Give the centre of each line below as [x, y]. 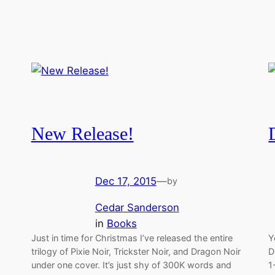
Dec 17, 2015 [126, 181]
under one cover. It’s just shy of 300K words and [131, 265]
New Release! [82, 134]
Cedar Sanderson [137, 208]
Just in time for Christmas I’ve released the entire [132, 238]
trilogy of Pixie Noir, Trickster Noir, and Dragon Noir [136, 252]
